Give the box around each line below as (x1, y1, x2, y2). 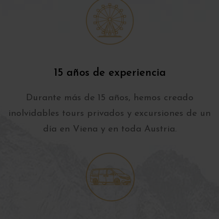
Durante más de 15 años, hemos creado (25, 93, 194, 103)
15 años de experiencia (53, 67, 166, 79)
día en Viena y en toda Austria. (43, 124, 176, 134)
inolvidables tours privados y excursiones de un (8, 109, 211, 118)
